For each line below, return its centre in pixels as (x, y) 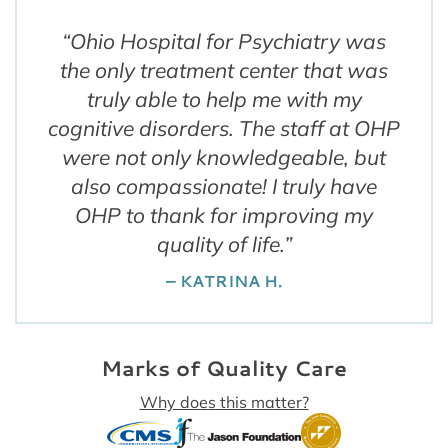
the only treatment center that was (224, 70)
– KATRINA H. (224, 280)
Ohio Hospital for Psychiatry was (228, 41)
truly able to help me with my (224, 99)
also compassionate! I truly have (224, 186)
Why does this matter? (224, 401)
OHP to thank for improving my (224, 215)
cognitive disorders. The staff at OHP (224, 128)
